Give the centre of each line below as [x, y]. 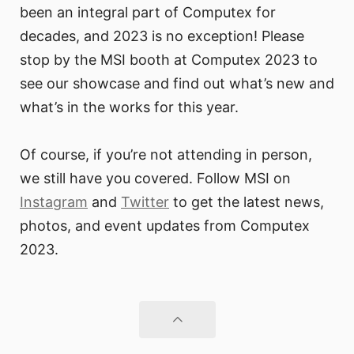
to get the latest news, [247, 202]
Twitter [145, 202]
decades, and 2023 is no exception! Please [162, 36]
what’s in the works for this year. [129, 107]
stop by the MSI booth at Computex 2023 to [169, 60]
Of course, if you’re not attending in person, [166, 155]
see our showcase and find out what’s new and [177, 84]
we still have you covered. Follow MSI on [155, 179]
